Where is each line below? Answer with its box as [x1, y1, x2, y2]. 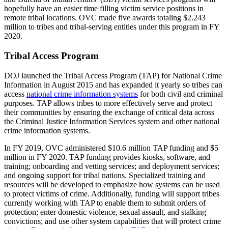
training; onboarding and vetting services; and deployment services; [4, 161, 219, 170]
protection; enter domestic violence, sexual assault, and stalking [4, 207, 206, 216]
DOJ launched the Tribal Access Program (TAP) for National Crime [4, 71, 222, 80]
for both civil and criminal [138, 89, 223, 98]
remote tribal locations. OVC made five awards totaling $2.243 [4, 13, 206, 22]
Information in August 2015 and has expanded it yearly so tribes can [4, 80, 222, 89]
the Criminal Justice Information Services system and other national [4, 117, 219, 126]
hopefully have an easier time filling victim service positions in [4, 4, 204, 13]
